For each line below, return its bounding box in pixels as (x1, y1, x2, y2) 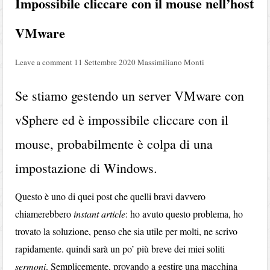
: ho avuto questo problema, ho (125, 207, 243, 220)
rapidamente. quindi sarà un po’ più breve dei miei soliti (15, 242, 225, 255)
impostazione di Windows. (15, 159, 158, 177)
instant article (74, 207, 126, 220)
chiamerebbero (15, 207, 74, 220)
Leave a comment (15, 56, 73, 67)
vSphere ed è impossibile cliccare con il (15, 110, 229, 128)
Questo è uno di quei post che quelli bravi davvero (15, 189, 206, 202)
